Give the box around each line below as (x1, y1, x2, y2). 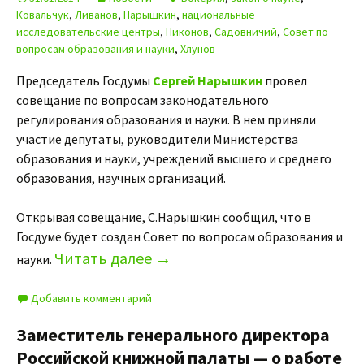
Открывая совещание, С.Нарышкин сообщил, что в (16, 209, 311, 225)
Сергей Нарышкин (153, 72, 262, 89)
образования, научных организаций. (16, 170, 226, 186)
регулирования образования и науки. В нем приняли (16, 111, 316, 128)
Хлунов (180, 41, 215, 56)
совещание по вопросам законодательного (16, 92, 269, 108)
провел (262, 72, 307, 89)
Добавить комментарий (31, 291, 152, 305)
